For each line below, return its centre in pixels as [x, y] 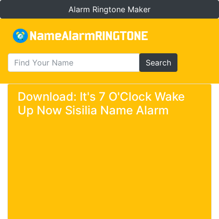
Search [158, 63]
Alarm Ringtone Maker [109, 9]
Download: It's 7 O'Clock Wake [101, 97]
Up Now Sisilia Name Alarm [93, 110]
